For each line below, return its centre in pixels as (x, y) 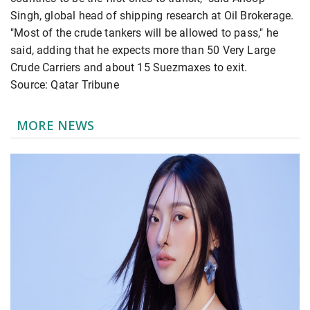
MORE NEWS (56, 125)
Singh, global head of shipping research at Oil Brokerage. (152, 15)
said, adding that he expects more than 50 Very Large (143, 50)
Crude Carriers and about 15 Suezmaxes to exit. (129, 67)
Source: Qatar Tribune (65, 84)
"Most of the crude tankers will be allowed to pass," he (144, 33)
